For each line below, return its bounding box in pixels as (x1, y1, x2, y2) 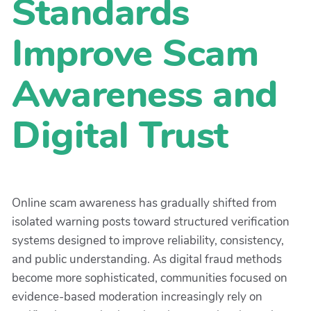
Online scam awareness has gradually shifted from (12, 195, 276, 212)
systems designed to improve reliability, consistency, (12, 233, 284, 249)
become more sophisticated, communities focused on (12, 270, 287, 287)
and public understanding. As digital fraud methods (12, 251, 282, 268)
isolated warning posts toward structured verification (12, 214, 289, 230)
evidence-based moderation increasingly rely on (12, 289, 262, 305)
